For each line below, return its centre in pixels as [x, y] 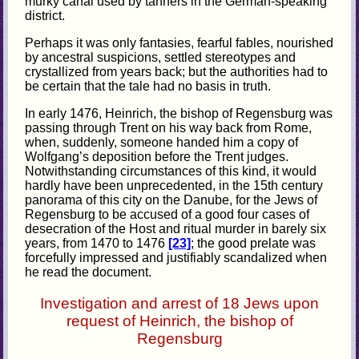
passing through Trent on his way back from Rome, [169, 128]
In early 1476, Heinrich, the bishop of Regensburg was [179, 114]
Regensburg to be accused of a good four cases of [167, 215]
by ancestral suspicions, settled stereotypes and [161, 58]
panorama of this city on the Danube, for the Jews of [171, 200]
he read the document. [89, 272]
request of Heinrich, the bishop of [179, 321]
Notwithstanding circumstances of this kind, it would [171, 171]
